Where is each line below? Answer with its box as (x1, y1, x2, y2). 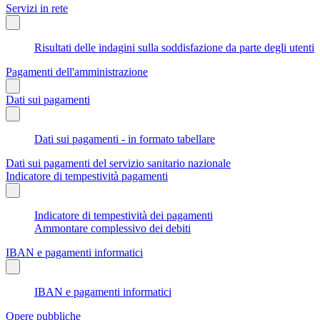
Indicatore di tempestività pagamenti (6, 169, 168, 182)
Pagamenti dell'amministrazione (6, 65, 148, 78)
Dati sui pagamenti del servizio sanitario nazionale (6, 156, 231, 169)
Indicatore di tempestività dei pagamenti (34, 209, 213, 221)
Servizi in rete (6, 1, 68, 14)
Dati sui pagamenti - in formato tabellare (34, 132, 215, 145)
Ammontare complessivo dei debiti (34, 221, 191, 234)
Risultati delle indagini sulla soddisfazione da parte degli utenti (34, 41, 314, 54)
